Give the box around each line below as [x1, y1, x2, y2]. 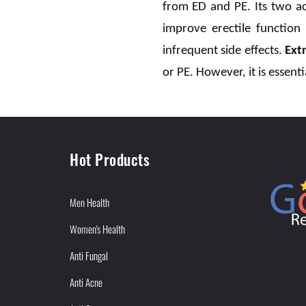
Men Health [70, 194, 109, 210]
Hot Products [70, 148, 150, 170]
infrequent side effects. [162, 44, 286, 57]
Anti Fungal [70, 247, 108, 263]
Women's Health [70, 221, 125, 236]
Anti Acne [70, 274, 102, 290]
